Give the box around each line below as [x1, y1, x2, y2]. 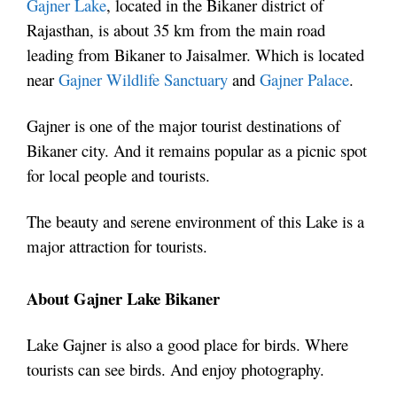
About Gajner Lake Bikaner [27, 286, 220, 311]
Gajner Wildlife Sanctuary [58, 68, 228, 91]
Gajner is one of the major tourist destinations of [27, 114, 340, 137]
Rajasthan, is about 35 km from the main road [27, 19, 325, 42]
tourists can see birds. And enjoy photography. [27, 358, 324, 381]
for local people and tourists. [27, 164, 210, 187]
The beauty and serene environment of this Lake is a [27, 210, 364, 233]
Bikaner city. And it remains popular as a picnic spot [27, 139, 367, 162]
